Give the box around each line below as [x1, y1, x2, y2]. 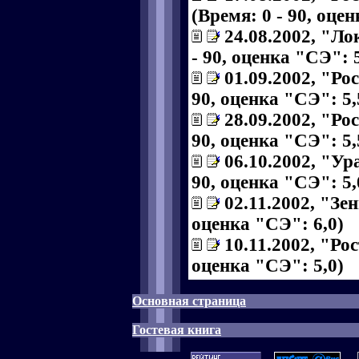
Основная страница [132, 294, 246, 308]
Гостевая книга [132, 323, 221, 337]
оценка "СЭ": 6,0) [192, 214, 344, 234]
